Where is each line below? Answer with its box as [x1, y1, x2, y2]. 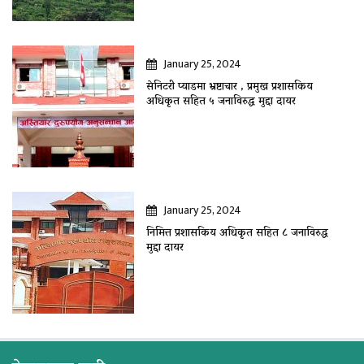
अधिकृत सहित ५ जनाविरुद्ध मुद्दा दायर [146, 92, 296, 113]
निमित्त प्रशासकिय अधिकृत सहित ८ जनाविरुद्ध [146, 223, 328, 245]
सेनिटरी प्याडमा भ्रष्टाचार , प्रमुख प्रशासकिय [146, 77, 313, 98]
